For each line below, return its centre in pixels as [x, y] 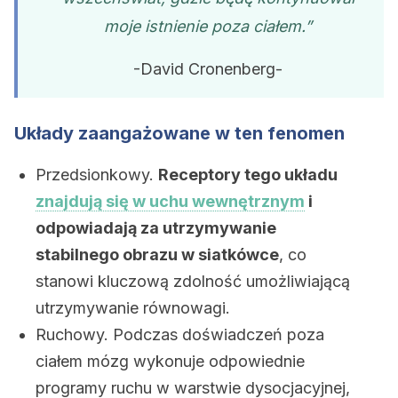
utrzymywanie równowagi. [133, 308]
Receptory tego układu [248, 175]
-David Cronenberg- [208, 69]
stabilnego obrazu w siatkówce [157, 255]
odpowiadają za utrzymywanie [156, 228]
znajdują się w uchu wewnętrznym [170, 201]
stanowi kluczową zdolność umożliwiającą [193, 281]
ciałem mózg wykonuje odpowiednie [170, 361]
